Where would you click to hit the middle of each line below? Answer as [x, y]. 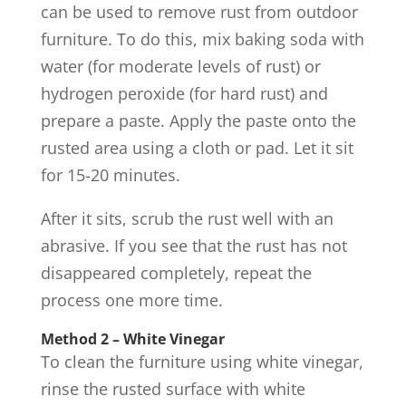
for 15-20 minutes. [110, 175]
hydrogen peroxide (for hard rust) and [184, 93]
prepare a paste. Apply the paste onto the [198, 121]
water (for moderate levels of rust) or [180, 66]
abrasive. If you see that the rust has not [193, 246]
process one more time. [131, 300]
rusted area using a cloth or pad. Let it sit [197, 148]
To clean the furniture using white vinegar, [202, 362]
